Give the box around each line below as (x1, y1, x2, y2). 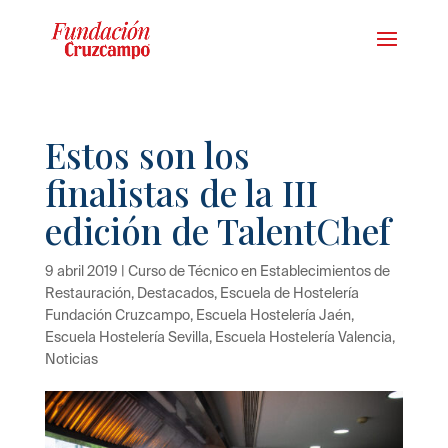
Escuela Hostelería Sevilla (44, 329, 209, 345)
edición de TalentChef (44, 207, 391, 254)
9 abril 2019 (44, 263, 118, 279)
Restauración (44, 285, 131, 301)
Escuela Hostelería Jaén (195, 307, 351, 323)
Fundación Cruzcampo (44, 307, 190, 323)
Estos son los (44, 131, 250, 178)
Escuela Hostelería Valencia (214, 329, 392, 345)
